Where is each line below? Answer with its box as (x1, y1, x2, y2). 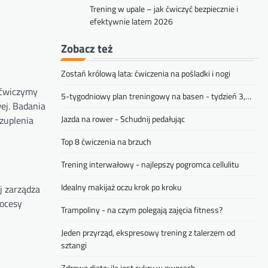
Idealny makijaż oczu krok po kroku (61, 181, 181, 194)
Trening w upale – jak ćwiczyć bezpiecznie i (90, 2, 238, 16)
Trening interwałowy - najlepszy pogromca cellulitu (61, 158, 239, 171)
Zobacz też (61, 39, 113, 57)
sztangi (61, 239, 87, 252)
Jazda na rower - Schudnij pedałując (61, 112, 185, 126)
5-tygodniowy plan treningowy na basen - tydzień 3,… (61, 90, 251, 103)
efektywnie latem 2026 (90, 15, 173, 28)
